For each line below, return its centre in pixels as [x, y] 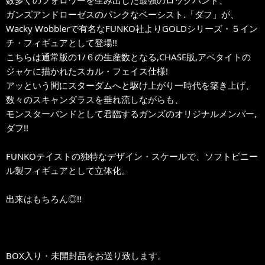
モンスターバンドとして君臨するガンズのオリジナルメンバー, [131, 113]
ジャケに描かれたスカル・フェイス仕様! [87, 71]
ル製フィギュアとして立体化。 [68, 170]
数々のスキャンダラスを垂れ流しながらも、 [95, 99]
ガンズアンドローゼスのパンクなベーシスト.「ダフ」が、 [122, 14]
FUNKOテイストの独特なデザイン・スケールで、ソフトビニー [132, 156]
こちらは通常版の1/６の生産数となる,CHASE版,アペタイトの [128, 56]
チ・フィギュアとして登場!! [62, 42]
